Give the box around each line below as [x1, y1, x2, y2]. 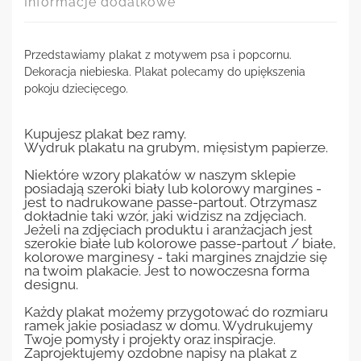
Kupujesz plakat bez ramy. [24, 126, 186, 142]
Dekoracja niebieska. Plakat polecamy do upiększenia [24, 65, 305, 79]
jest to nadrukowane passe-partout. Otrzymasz [24, 194, 317, 210]
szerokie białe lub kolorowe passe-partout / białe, [24, 235, 336, 251]
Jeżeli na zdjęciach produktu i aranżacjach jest [24, 222, 313, 238]
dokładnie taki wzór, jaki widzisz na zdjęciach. [24, 208, 306, 224]
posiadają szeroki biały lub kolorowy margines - [24, 180, 322, 197]
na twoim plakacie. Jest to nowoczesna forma [24, 263, 309, 279]
